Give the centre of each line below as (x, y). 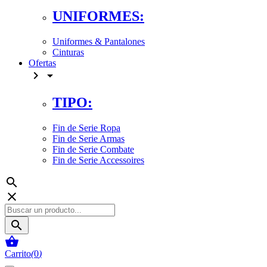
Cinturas (68, 52)
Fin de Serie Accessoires (98, 160)
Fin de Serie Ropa (86, 128)
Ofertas (42, 63)
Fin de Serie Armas (89, 138)
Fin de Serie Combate (93, 149)
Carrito (18, 253)
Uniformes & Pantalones (99, 41)
